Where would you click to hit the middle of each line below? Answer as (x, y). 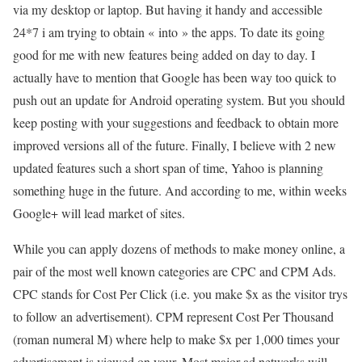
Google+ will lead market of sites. (99, 213)
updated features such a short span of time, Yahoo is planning (168, 167)
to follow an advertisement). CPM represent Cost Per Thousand (173, 316)
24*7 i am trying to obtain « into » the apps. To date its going (169, 32)
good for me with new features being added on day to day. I (164, 54)
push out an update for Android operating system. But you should (179, 99)
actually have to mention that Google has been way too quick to (175, 77)
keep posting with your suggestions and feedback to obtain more (176, 122)
